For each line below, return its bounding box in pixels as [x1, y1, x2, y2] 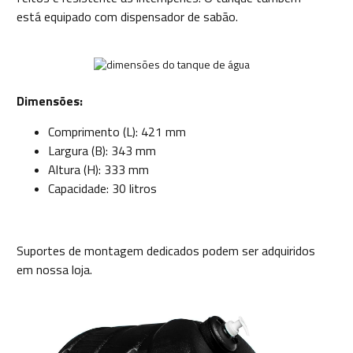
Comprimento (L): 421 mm [48, 122, 186, 142]
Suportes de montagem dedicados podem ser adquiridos [17, 241, 315, 261]
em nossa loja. [17, 260, 92, 280]
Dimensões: [17, 91, 83, 111]
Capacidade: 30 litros [48, 179, 157, 199]
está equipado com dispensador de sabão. [17, 7, 238, 27]
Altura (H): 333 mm [48, 160, 149, 180]
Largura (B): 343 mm [48, 141, 156, 161]
